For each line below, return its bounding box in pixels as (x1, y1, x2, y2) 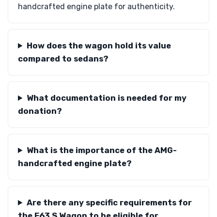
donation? (18, 106, 62, 116)
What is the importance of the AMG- (26, 145, 177, 155)
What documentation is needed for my (26, 93, 186, 103)
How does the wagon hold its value (26, 41, 171, 50)
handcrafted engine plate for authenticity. (18, 2, 175, 11)
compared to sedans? (18, 54, 108, 63)
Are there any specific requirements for (26, 198, 192, 207)
